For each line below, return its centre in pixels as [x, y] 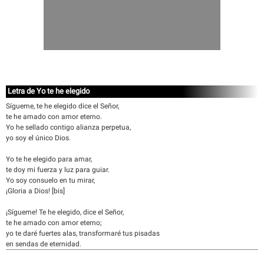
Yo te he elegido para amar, [49, 159]
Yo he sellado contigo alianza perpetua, [68, 127]
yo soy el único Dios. [38, 138]
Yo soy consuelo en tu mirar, [50, 180]
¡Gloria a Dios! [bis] [35, 191]
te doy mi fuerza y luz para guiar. [58, 170]
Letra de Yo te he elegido [49, 91]
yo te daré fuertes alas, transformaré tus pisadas [83, 233]
